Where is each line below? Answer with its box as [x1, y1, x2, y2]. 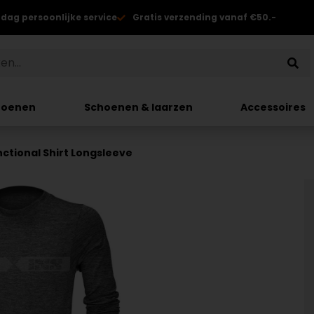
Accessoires [240, 100, 306, 114]
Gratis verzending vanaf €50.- [132, 11, 276, 23]
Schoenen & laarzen [83, 100, 193, 114]
